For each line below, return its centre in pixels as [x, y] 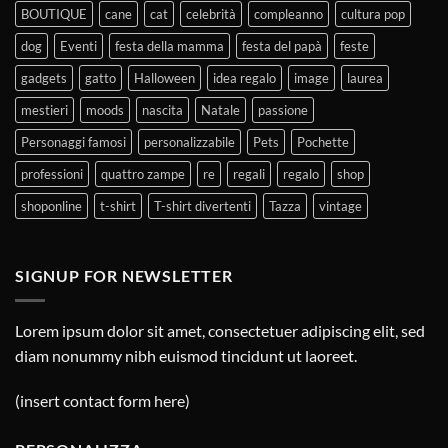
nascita [162, 110]
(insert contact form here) [102, 401]
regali [249, 174]
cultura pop [373, 14]
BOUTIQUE [54, 14]
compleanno [288, 14]
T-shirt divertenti [202, 206]
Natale [220, 110]
